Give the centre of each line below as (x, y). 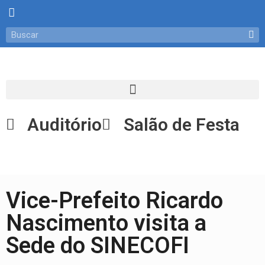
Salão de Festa (181, 124)
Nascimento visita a (106, 223)
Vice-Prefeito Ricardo (114, 200)
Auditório (65, 124)
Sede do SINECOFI (98, 245)
